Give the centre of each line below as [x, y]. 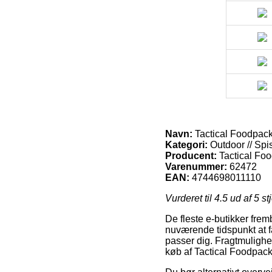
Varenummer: [196, 167]
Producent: [191, 156]
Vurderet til [190, 199]
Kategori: [186, 145]
